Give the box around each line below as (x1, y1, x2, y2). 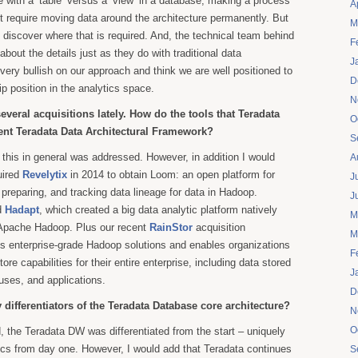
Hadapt (5, 204, 39, 216)
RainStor (149, 221, 193, 233)
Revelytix (22, 169, 67, 181)
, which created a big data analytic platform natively (39, 204, 277, 216)
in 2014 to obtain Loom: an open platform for (67, 169, 275, 181)
